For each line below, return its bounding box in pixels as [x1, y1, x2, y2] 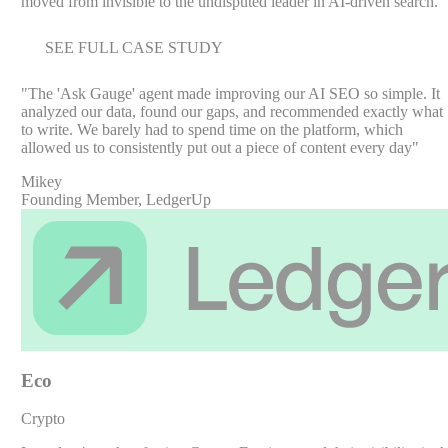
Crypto [20, 410, 65, 428]
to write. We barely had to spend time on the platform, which [20, 120, 403, 138]
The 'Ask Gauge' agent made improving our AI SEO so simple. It [27, 84, 440, 102]
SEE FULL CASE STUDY [44, 38, 223, 56]
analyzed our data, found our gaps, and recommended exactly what [20, 102, 443, 120]
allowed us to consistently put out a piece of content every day [20, 138, 412, 156]
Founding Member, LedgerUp [20, 190, 211, 208]
